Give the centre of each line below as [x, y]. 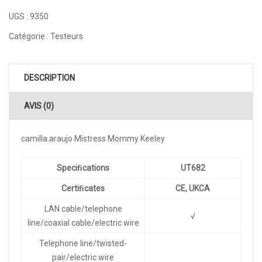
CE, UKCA [193, 188]
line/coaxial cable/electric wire [83, 223]
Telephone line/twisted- [83, 243]
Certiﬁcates [83, 188]
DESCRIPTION [49, 77]
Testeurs [67, 36]
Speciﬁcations [83, 168]
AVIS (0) [39, 106]
